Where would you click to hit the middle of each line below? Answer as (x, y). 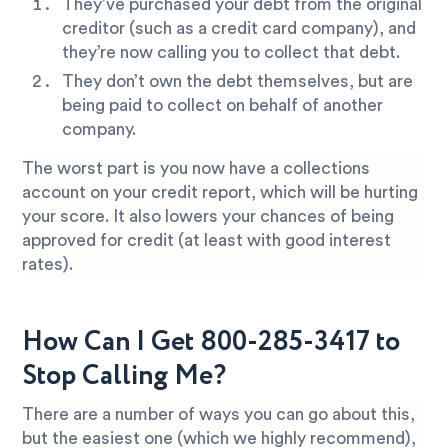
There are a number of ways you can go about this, (219, 415)
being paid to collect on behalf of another (223, 106)
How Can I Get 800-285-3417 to (211, 342)
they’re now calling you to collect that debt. (231, 53)
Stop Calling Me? (124, 376)
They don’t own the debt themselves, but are (238, 82)
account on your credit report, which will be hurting (220, 193)
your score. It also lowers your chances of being (208, 217)
